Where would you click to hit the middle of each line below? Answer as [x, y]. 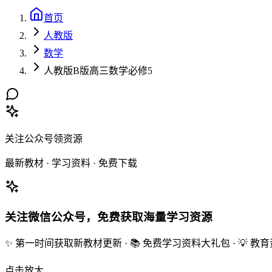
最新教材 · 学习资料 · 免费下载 [71, 163]
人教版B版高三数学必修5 [98, 71]
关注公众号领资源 [44, 139]
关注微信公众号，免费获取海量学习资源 [109, 217]
